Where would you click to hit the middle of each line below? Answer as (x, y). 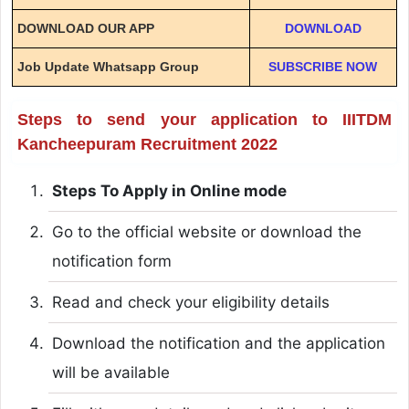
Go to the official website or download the (206, 231)
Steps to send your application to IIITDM (204, 119)
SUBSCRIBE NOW (323, 66)
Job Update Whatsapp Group (108, 66)
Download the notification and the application (218, 343)
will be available (110, 372)
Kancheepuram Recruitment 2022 (147, 144)
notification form (111, 261)
